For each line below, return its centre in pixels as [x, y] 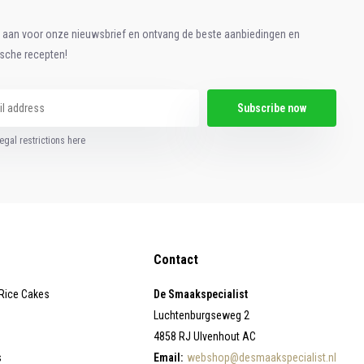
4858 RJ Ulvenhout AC [205, 337]
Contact [176, 260]
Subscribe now [272, 108]
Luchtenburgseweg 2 [202, 316]
